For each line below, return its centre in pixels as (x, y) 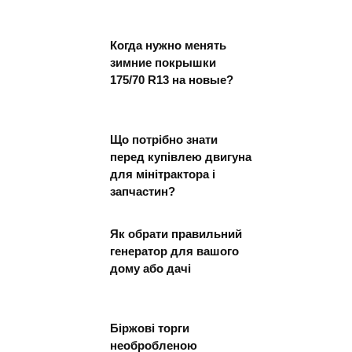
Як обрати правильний (176, 233)
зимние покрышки (163, 62)
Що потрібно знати (164, 139)
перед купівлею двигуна (181, 156)
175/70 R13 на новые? (172, 79)
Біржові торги (150, 328)
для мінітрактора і (163, 174)
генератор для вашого (174, 251)
